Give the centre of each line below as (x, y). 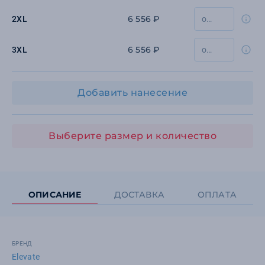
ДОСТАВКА (139, 195)
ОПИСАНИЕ (55, 195)
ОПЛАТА (217, 195)
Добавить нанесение (132, 93)
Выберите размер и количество (132, 136)
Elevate (26, 257)
